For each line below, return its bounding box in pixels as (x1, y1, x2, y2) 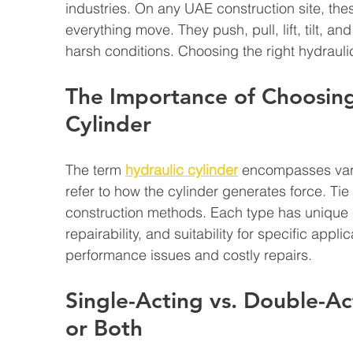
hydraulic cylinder (125, 161, 238, 179)
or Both (65, 314, 143, 341)
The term (65, 161, 125, 179)
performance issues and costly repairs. (65, 246, 312, 264)
